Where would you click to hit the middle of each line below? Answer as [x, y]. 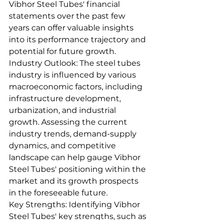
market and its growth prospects [75, 181]
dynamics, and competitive [63, 145]
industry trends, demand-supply [74, 134]
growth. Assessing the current [69, 122]
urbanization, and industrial [63, 110]
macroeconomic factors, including [77, 86]
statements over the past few [68, 16]
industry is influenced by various [73, 75]
